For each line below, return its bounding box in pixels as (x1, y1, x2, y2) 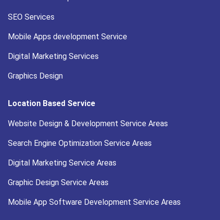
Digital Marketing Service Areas (8, 158, 116, 168)
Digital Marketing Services (8, 52, 99, 61)
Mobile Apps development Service (8, 32, 127, 42)
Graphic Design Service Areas (8, 178, 109, 188)
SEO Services (8, 12, 55, 22)
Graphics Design (8, 71, 63, 81)
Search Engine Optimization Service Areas (8, 138, 152, 148)
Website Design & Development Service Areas (8, 119, 168, 129)
